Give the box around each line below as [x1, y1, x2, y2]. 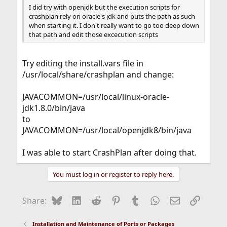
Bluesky [61, 194, 91, 205]
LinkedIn [81, 194, 115, 205]
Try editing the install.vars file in [22, 57, 143, 69]
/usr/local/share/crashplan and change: [22, 68, 174, 80]
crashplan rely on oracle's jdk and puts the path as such [28, 11, 195, 21]
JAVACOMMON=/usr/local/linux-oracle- [22, 91, 169, 102]
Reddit [100, 194, 126, 205]
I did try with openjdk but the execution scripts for [28, 2, 180, 12]
